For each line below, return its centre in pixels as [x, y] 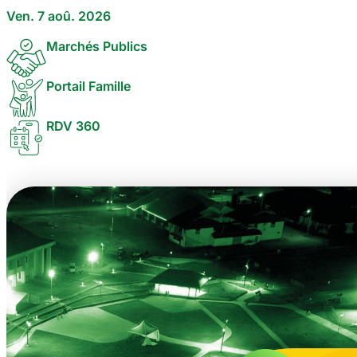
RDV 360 [73, 126]
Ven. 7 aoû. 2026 [59, 16]
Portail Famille [88, 86]
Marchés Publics [97, 46]
